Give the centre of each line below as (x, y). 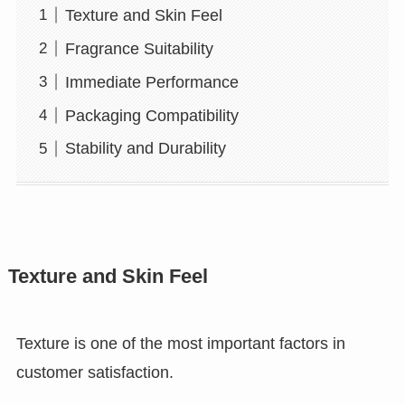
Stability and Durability (145, 149)
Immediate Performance (151, 82)
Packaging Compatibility (151, 115)
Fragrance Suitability (139, 48)
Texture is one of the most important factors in (180, 343)
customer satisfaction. (94, 372)
